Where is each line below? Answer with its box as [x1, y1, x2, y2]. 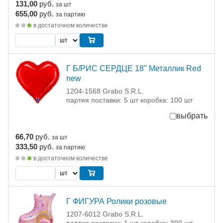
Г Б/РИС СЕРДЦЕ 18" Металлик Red [66, 64, 201, 73]
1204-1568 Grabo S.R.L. [66, 87, 144, 96]
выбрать [176, 111, 208, 120]
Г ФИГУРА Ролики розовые [66, 197, 167, 206]
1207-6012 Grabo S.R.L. [66, 210, 144, 219]
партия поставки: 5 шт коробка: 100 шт [66, 96, 193, 105]
